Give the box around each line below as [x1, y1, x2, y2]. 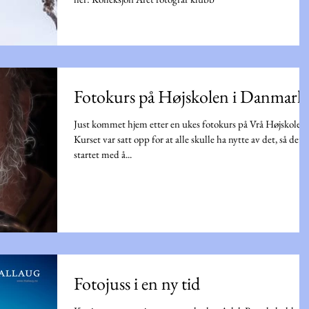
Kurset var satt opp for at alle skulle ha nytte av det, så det [74, 132, 302, 146]
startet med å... [74, 147, 132, 161]
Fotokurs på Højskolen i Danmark [74, 84, 306, 108]
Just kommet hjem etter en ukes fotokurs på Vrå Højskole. [74, 117, 303, 130]
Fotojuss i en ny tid [74, 272, 200, 295]
